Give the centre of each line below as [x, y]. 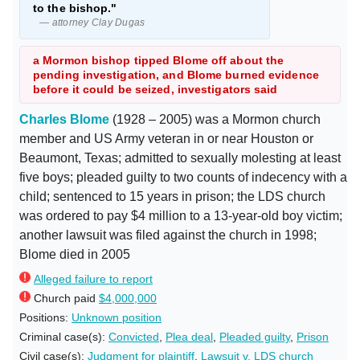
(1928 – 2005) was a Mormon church [215, 119]
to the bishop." [75, 8]
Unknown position [117, 317]
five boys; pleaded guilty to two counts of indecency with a [183, 177]
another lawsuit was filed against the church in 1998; [168, 235]
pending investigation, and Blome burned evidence [176, 75]
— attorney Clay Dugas [92, 22]
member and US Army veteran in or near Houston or [166, 139]
